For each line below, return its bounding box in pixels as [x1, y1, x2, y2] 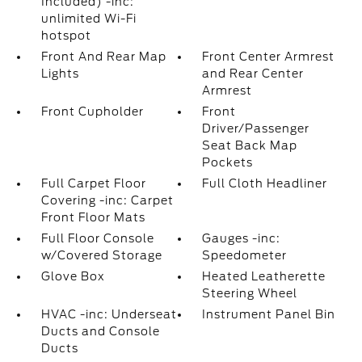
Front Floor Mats [40, 211, 145, 224]
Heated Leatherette [202, 270, 326, 283]
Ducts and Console [40, 325, 160, 338]
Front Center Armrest [202, 50, 335, 63]
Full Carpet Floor [40, 177, 146, 190]
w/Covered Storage [40, 249, 162, 262]
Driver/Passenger [202, 122, 310, 135]
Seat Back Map [202, 139, 298, 152]
